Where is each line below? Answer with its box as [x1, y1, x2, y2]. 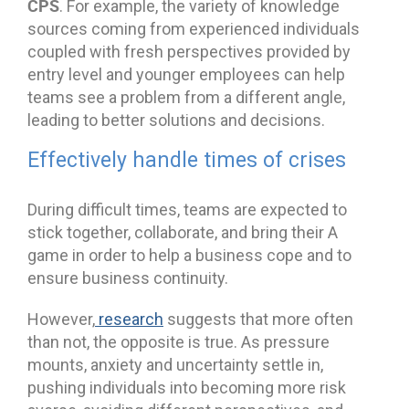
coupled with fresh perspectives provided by [27, 41, 351, 61]
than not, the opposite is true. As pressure [27, 331, 330, 351]
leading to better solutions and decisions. [27, 110, 325, 130]
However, [27, 309, 95, 329]
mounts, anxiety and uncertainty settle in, [27, 354, 323, 374]
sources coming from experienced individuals [27, 18, 360, 38]
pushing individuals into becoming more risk [27, 377, 346, 397]
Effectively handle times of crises [27, 147, 346, 173]
